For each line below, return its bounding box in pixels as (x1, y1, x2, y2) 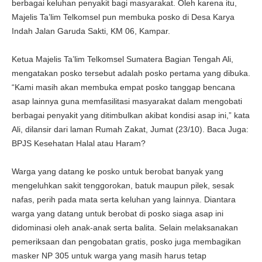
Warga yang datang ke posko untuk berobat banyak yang (12, 166, 223, 176)
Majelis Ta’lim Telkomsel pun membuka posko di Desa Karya (12, 12, 235, 22)
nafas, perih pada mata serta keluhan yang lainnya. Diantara (12, 194, 236, 204)
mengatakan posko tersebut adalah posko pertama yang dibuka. (12, 68, 250, 78)
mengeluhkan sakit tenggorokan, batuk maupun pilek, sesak (12, 180, 234, 190)
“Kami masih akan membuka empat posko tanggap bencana (12, 82, 235, 92)
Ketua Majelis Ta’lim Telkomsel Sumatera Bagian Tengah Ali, (12, 54, 233, 64)
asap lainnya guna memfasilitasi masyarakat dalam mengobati (12, 96, 242, 106)
